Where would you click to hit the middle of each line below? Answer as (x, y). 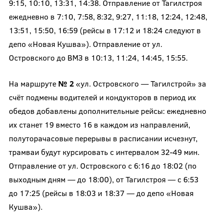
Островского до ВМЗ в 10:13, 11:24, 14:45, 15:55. (98, 57)
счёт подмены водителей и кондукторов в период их (102, 97)
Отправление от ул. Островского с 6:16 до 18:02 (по (102, 165)
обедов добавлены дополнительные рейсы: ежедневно (107, 110)
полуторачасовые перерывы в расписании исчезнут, (103, 138)
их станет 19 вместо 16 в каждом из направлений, (99, 124)
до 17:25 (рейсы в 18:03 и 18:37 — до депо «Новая (101, 193)
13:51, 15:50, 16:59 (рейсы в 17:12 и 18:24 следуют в (105, 30)
